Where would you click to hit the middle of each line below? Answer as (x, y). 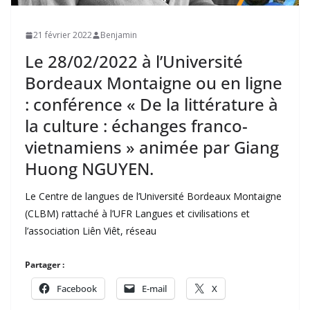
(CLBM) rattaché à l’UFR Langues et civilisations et (137, 214)
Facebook (77, 289)
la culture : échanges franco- (136, 126)
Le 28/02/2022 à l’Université (134, 62)
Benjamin (119, 35)
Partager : (45, 265)
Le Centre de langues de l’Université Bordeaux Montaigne (153, 197)
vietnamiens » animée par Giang (152, 147)
